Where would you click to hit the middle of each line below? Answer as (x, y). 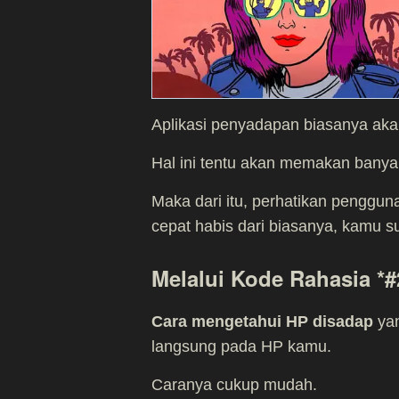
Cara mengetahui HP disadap (262, 322)
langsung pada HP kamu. (241, 346)
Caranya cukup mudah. (234, 385)
